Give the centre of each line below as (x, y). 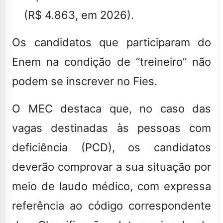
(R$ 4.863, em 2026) (77, 15)
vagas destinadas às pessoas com (111, 128)
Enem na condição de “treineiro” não (111, 61)
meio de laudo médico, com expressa (111, 186)
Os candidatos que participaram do (111, 42)
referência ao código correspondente (111, 205)
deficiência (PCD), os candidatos (111, 147)
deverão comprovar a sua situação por (111, 167)
